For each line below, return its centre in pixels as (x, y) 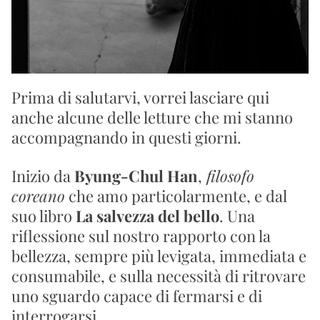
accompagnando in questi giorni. (126, 137)
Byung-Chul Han (136, 176)
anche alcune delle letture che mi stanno (152, 117)
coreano (38, 196)
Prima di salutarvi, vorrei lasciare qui (140, 97)
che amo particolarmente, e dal (176, 196)
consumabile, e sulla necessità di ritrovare (159, 276)
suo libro (44, 216)
